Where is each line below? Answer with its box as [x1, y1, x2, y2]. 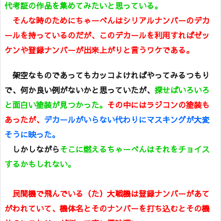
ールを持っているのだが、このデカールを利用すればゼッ [4, 29, 210, 40]
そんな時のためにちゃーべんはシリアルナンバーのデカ [12, 14, 210, 26]
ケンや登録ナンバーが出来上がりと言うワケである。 [4, 44, 194, 55]
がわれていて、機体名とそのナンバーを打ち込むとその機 [4, 202, 210, 214]
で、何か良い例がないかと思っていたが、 [4, 84, 154, 95]
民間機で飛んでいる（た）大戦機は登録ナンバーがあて [12, 187, 210, 199]
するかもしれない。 [4, 158, 75, 169]
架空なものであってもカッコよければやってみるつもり [4, 69, 210, 80]
